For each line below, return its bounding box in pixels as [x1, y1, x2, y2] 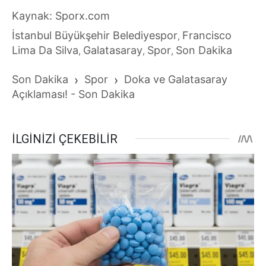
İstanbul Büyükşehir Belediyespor [12, 29, 178, 42]
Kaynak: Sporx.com [12, 9, 110, 23]
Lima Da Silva [12, 44, 78, 57]
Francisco [182, 29, 232, 42]
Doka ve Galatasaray [124, 73, 227, 86]
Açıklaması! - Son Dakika [12, 88, 135, 101]
